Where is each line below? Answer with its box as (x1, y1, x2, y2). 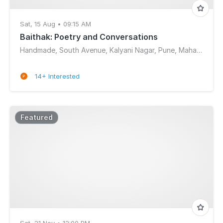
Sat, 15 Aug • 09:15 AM (20, 20, 91, 28)
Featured (20, 113, 53, 121)
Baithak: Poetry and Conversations (20, 32, 158, 42)
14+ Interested (35, 72, 80, 80)
